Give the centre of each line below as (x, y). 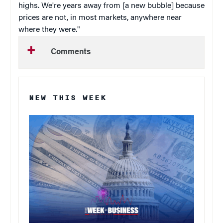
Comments (71, 52)
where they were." (49, 30)
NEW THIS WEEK (68, 98)
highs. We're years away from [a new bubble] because (111, 6)
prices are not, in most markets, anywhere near (100, 18)
